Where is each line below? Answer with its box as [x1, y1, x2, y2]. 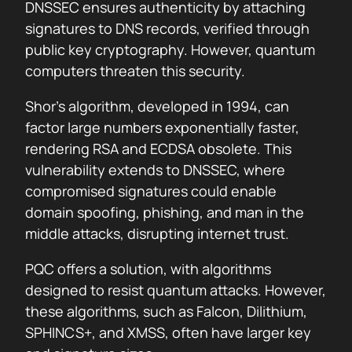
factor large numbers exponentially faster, [25, 118, 299, 137]
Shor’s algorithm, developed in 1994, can [25, 97, 289, 115]
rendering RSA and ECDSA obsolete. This [25, 139, 291, 158]
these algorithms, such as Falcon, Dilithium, [25, 302, 307, 321]
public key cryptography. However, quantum [25, 40, 315, 59]
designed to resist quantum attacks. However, [25, 280, 326, 299]
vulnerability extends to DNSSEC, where [25, 160, 285, 179]
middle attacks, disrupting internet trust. [25, 224, 289, 243]
